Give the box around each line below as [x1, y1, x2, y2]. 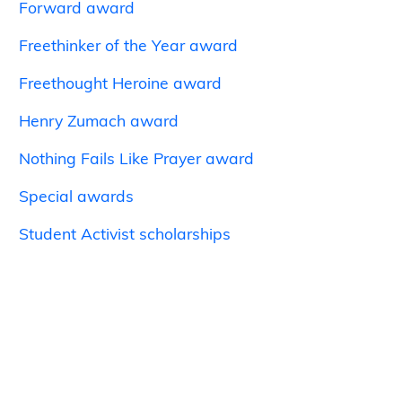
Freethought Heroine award [19, 76, 223, 92]
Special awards [19, 189, 135, 205]
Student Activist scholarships [19, 227, 232, 242]
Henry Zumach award [19, 114, 179, 129]
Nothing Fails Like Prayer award [19, 152, 255, 167]
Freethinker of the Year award [19, 39, 239, 54]
